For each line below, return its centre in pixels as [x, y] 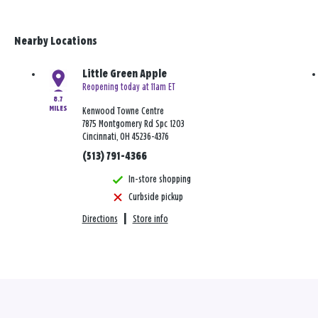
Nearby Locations [56, 42]
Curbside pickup [155, 197]
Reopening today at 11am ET [128, 88]
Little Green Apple [124, 75]
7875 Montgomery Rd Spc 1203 [133, 124]
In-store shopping [159, 180]
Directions [100, 219]
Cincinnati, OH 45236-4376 [125, 137]
